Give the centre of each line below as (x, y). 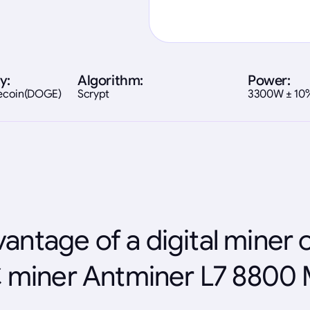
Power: (269, 80)
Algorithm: (110, 80)
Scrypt (94, 94)
